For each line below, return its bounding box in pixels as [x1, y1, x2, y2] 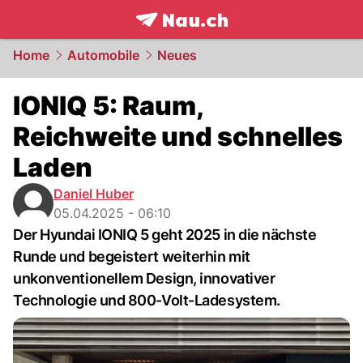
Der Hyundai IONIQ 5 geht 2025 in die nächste [13, 226, 317, 243]
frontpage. [135, 28, 208, 46]
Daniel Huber [53, 186, 134, 202]
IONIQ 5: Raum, [13, 90, 203, 122]
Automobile [67, 47, 139, 63]
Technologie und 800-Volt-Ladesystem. [13, 292, 280, 309]
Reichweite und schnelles [13, 121, 343, 152]
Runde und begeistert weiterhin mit [13, 248, 250, 265]
